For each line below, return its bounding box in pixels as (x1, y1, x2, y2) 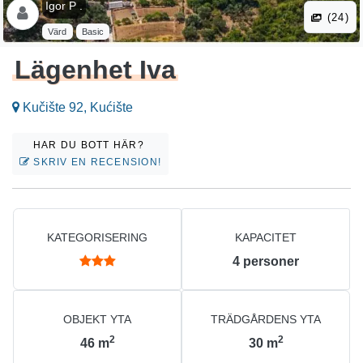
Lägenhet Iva (15, 55, 177, 85)
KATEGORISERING (47, 231, 147, 245)
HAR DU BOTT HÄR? (32, 139, 148, 152)
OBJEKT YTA (63, 313, 131, 327)
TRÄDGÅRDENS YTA (211, 313, 321, 327)
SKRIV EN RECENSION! (30, 156, 162, 169)
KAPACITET (235, 231, 297, 245)
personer (243, 254, 299, 269)
